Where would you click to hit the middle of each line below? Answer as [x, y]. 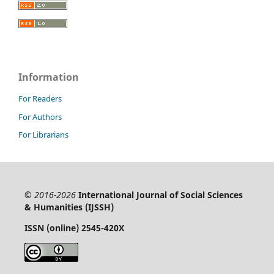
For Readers [40, 98]
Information [49, 77]
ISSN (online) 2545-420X [74, 228]
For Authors [40, 117]
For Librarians [43, 135]
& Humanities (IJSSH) [69, 207]
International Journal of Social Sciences [160, 195]
